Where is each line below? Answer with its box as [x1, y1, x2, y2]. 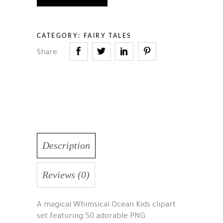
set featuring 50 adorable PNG [37, 212, 145, 221]
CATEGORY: [37, 32, 84, 39]
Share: [37, 48, 59, 57]
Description [42, 139, 90, 151]
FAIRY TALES [84, 32, 132, 39]
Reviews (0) [42, 169, 90, 180]
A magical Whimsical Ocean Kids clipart [37, 201, 176, 210]
